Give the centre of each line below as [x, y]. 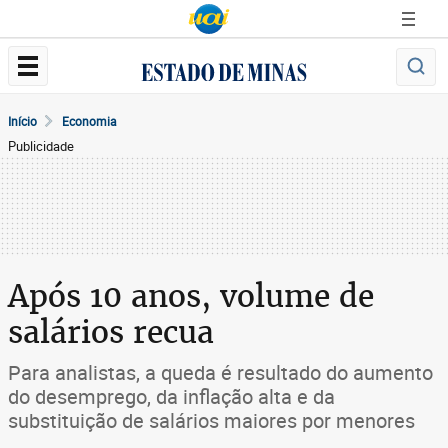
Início [22, 121]
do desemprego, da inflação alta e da [171, 396]
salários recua [111, 332]
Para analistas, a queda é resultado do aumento [220, 372]
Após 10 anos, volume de [191, 296]
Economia [89, 121]
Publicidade [41, 146]
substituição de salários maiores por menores [211, 420]
